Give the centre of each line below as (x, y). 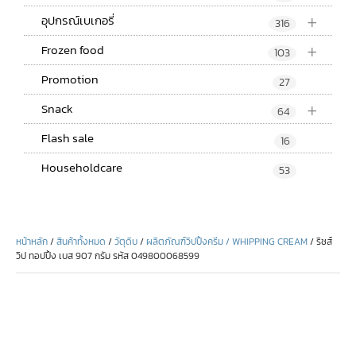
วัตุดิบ (126, 241)
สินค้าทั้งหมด (81, 241)
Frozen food (73, 49)
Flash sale (68, 137)
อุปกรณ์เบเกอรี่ (78, 20)
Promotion (70, 79)
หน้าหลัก (32, 241)
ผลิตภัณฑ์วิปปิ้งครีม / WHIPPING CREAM (227, 241)
